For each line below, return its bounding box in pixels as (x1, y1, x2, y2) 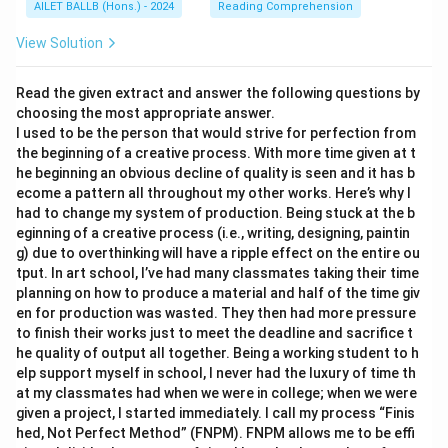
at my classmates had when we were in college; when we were (16, 385, 417, 401)
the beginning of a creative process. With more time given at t (16, 145, 416, 161)
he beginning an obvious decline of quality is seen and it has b (16, 165, 415, 181)
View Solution (16, 35, 103, 51)
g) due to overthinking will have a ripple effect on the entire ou (16, 245, 420, 261)
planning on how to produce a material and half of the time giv (16, 285, 420, 301)
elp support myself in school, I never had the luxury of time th (16, 365, 416, 381)
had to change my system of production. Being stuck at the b (16, 205, 415, 221)
